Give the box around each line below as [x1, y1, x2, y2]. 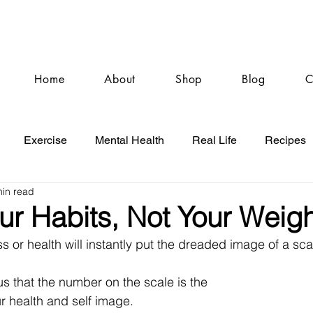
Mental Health [95, 133, 164, 147]
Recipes [265, 133, 306, 147]
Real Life [192, 133, 237, 147]
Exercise [24, 133, 67, 147]
